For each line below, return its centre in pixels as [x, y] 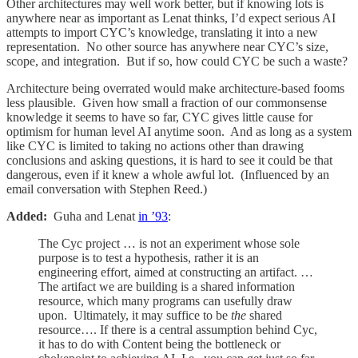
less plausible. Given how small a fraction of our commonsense [167, 102]
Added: [27, 216]
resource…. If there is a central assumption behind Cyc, [178, 329]
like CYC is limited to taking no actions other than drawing [155, 145]
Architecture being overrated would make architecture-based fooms [175, 88]
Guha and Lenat [93, 216]
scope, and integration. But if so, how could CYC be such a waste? [177, 61]
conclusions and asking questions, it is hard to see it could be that [169, 160]
